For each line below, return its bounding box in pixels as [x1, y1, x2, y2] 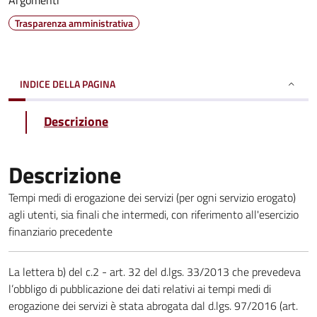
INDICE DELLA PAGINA [20, 76, 115, 91]
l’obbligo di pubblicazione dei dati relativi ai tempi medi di [8, 280, 271, 297]
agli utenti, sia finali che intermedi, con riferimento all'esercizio [8, 206, 299, 223]
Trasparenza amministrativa [15, 16, 133, 30]
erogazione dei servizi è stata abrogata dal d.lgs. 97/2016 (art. [8, 297, 298, 314]
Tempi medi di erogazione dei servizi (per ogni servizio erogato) [8, 189, 296, 206]
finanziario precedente [8, 223, 113, 240]
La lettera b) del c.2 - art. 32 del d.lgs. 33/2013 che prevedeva [8, 263, 301, 280]
